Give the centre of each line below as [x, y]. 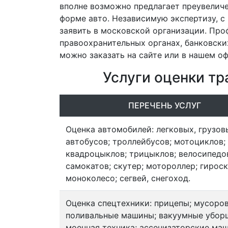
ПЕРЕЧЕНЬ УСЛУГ [164, 105]
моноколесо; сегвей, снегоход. [128, 178]
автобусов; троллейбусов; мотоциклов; [146, 141]
